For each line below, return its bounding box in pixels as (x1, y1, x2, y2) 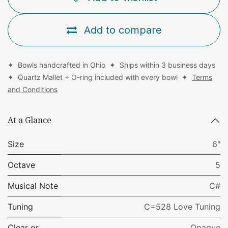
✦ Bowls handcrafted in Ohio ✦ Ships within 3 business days (8, 60, 217, 69)
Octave (8, 159, 35, 170)
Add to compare (83, 23, 162, 36)
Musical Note (8, 180, 58, 191)
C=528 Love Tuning (144, 201, 220, 212)
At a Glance (8, 115, 51, 126)
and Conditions (8, 84, 58, 94)
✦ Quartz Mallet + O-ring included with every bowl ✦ (8, 72, 192, 81)
